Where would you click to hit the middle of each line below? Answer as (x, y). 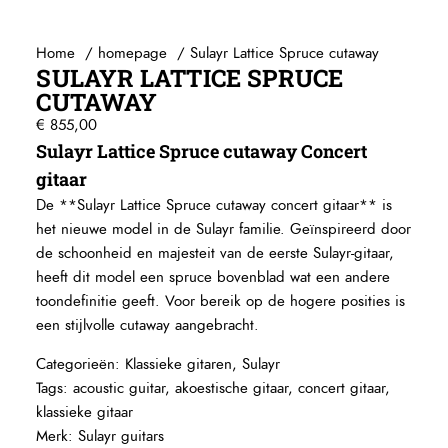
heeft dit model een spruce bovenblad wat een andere (213, 277)
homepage (133, 53)
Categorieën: (81, 364)
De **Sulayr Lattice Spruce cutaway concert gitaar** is (214, 205)
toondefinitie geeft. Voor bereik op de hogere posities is (221, 301)
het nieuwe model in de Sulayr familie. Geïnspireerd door (224, 229)
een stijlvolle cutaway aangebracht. (148, 325)
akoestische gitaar (232, 388)
